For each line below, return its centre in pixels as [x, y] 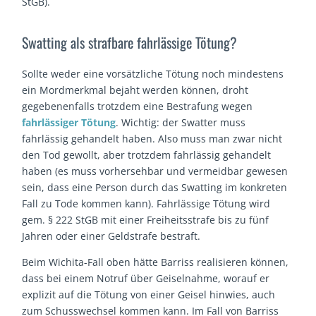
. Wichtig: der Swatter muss [181, 123]
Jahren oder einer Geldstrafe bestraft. [111, 236]
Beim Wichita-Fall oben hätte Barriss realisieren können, [156, 262]
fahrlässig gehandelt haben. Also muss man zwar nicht [152, 139]
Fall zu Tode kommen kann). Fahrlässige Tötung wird [146, 204]
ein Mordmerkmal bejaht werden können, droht [135, 90]
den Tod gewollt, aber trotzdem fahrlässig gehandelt [147, 155]
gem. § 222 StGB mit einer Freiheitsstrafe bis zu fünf [146, 220]
